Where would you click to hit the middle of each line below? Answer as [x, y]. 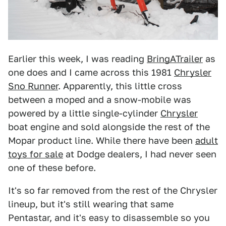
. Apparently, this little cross [120, 86]
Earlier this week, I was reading [77, 59]
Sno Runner [33, 86]
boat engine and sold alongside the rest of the [109, 127]
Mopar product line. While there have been [102, 140]
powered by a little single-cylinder [84, 113]
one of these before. [52, 167]
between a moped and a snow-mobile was [100, 99]
